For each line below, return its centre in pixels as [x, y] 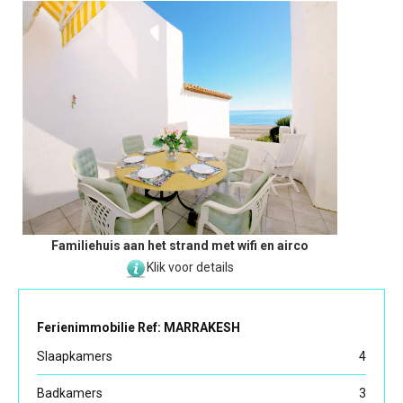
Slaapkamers [75, 357]
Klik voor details [190, 267]
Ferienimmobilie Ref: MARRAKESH [139, 328]
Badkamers [70, 394]
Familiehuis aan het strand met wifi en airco [180, 245]
